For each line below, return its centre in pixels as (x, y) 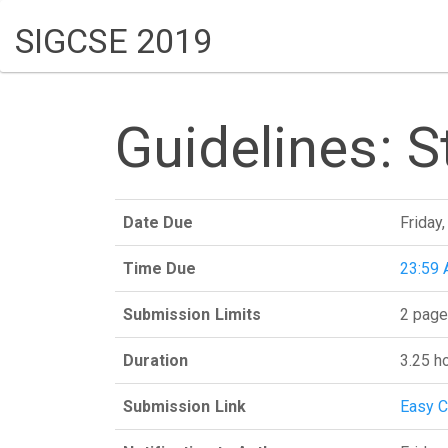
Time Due (159, 268)
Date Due (158, 222)
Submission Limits (192, 314)
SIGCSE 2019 (114, 41)
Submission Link (184, 406)
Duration (155, 360)
